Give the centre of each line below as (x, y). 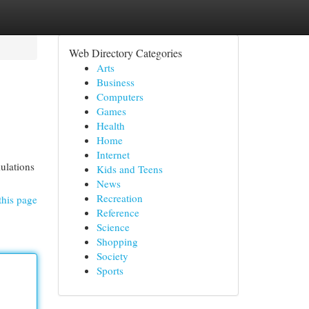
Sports (110, 270)
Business (115, 82)
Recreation (119, 198)
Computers (120, 97)
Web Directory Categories (125, 53)
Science (113, 227)
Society (112, 256)
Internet (113, 154)
